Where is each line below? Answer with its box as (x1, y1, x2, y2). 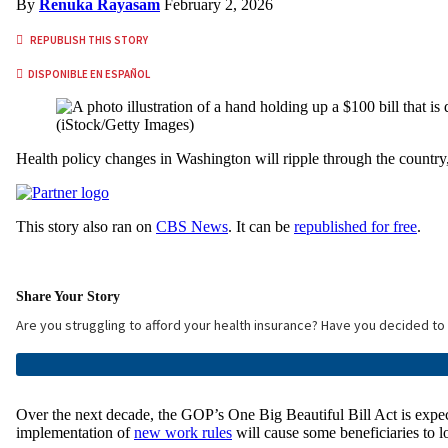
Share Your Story (16, 288, 120, 304)
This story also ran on (16, 217, 156, 235)
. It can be (228, 217, 294, 235)
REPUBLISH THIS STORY (30, 32, 148, 47)
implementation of (16, 423, 134, 441)
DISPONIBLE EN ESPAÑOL (26, 66, 150, 81)
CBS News (156, 217, 228, 235)
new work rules (134, 423, 232, 441)
